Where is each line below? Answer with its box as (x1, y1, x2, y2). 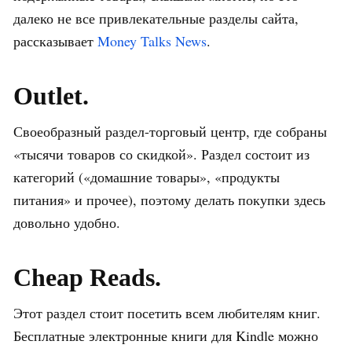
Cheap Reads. (13, 262, 161, 291)
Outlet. (13, 81, 89, 110)
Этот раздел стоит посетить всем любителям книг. (13, 302, 321, 322)
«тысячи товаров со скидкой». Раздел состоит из (13, 144, 310, 163)
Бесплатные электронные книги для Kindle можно (13, 325, 318, 345)
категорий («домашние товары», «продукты (13, 167, 280, 186)
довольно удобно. (13, 212, 120, 232)
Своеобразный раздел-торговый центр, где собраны (13, 121, 327, 141)
